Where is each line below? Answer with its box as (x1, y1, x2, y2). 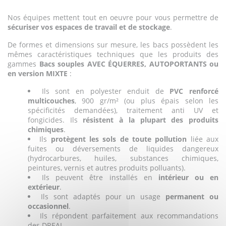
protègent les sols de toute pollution (50, 134, 187, 144)
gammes (8, 59, 39, 69)
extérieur (28, 182, 60, 192)
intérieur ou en (158, 172, 218, 182)
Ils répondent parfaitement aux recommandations (40, 210, 219, 220)
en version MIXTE (8, 68, 68, 78)
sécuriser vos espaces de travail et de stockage (8, 22, 170, 32)
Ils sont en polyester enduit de (41, 86, 170, 96)
